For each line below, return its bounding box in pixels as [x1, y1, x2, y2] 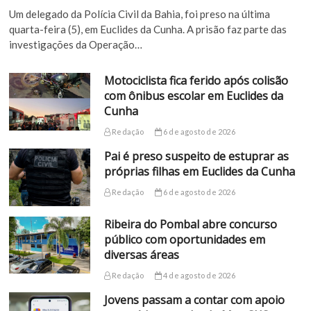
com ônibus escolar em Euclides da [103, 88, 283, 104]
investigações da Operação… [9, 38, 143, 51]
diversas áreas [103, 246, 179, 262]
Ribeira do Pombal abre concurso [103, 216, 277, 232]
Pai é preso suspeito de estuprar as [103, 149, 289, 165]
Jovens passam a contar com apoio [103, 292, 285, 308]
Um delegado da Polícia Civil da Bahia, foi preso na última [9, 8, 271, 21]
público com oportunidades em [103, 231, 265, 247]
